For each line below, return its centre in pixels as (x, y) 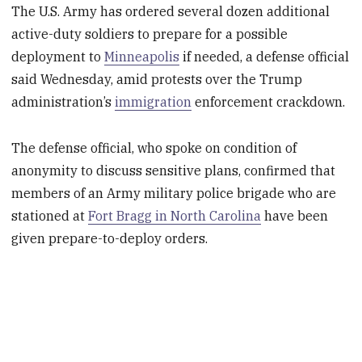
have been (295, 215)
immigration (154, 102)
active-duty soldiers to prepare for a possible (150, 34)
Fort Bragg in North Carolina (175, 215)
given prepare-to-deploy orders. (110, 238)
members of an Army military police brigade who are (174, 193)
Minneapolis (142, 57)
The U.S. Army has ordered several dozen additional (171, 12)
